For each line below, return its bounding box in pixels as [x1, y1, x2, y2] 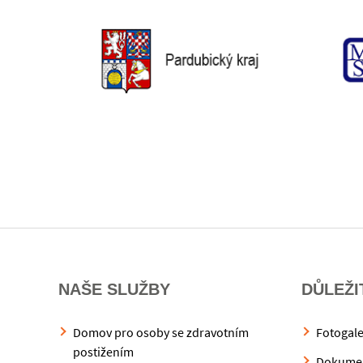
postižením [73, 344, 134, 361]
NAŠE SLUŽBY [58, 280, 170, 299]
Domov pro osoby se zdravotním [73, 324, 249, 341]
